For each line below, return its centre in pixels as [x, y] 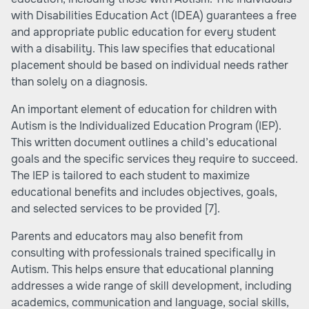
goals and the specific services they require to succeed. [154, 159]
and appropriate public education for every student [143, 32]
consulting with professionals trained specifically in [143, 253]
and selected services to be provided [108, 209]
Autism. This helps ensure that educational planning [142, 269]
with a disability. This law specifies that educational [143, 49]
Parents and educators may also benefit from [127, 236]
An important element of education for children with [144, 109]
